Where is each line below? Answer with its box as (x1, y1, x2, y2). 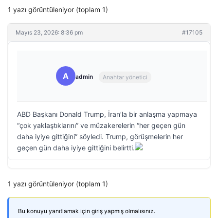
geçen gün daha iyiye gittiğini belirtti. (17, 144, 135, 152)
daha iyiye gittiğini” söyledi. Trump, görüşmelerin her (17, 132, 183, 141)
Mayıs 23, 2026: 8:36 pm (16, 29, 83, 36)
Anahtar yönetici (103, 73, 147, 81)
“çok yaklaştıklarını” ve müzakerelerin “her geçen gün (17, 121, 185, 129)
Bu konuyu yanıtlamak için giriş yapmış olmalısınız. (18, 207, 155, 215)
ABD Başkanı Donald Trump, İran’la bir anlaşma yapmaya (17, 110, 197, 118)
